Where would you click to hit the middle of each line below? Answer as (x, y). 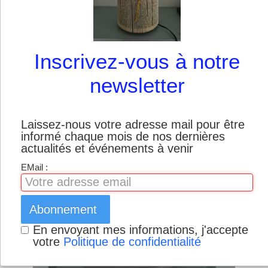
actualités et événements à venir (107, 148)
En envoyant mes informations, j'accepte (141, 229)
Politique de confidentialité (132, 241)
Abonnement (63, 209)
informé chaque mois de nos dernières (123, 136)
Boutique (47, 19)
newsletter (137, 85)
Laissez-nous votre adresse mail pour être (133, 124)
